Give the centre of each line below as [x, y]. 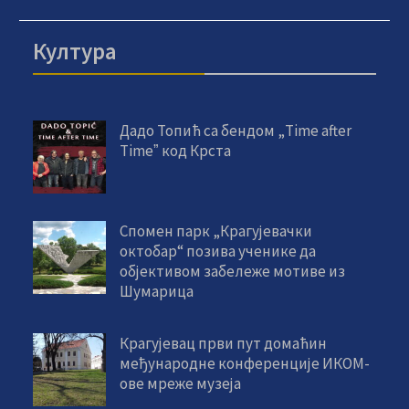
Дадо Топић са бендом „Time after [236, 130]
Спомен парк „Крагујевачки [216, 231]
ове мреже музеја [181, 383]
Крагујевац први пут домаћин [224, 343]
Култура [75, 51]
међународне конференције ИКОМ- [245, 363]
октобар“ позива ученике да [218, 251]
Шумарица [157, 291]
